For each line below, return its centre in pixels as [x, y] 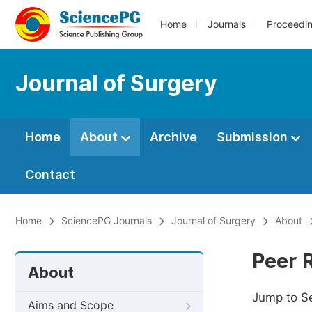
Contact [50, 174]
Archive [173, 137]
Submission [253, 137]
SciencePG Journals [107, 221]
